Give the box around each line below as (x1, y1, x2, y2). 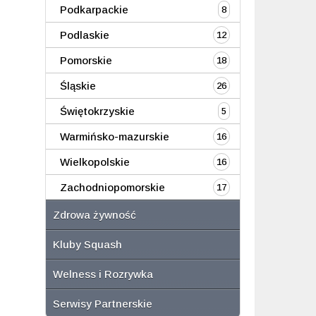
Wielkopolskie (59, 156, 130, 168)
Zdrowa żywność (52, 209, 136, 221)
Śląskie (59, 80, 96, 92)
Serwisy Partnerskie (52, 298, 152, 310)
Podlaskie (59, 29, 109, 41)
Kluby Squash (52, 238, 122, 250)
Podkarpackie (59, 4, 128, 16)
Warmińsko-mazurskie (59, 130, 169, 142)
